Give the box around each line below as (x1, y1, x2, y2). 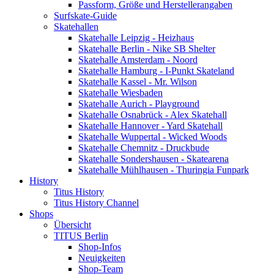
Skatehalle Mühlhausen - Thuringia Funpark (78, 165, 249, 176)
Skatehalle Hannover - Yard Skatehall (78, 120, 223, 131)
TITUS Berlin (54, 231, 108, 242)
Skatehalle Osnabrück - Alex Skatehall (78, 109, 227, 120)
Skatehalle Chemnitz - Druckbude (78, 143, 209, 154)
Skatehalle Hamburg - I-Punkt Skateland (78, 65, 234, 76)
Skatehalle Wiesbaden (78, 87, 163, 98)
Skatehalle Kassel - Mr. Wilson (78, 76, 197, 87)
